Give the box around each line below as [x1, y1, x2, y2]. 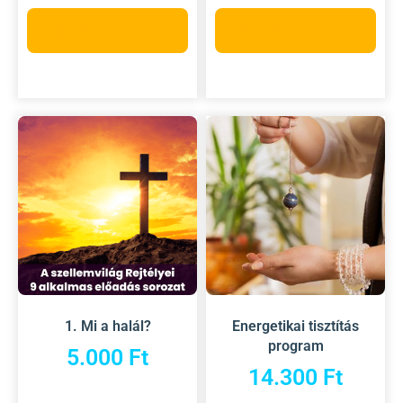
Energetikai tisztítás [232, 317, 359, 335]
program [267, 336, 324, 354]
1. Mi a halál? [64, 317, 151, 335]
